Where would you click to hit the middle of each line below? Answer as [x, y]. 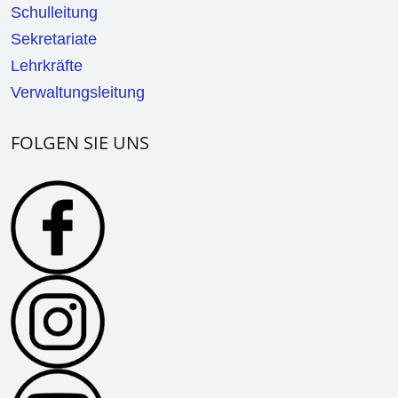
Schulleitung [54, 12]
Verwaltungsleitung [78, 92]
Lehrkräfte [47, 65]
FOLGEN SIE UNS [80, 142]
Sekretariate [54, 39]
